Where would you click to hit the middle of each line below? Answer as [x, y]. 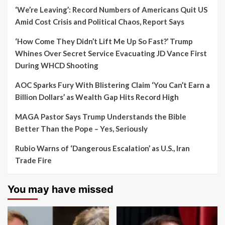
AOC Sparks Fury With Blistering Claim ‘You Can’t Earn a [113, 85]
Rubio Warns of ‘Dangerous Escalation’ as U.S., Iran [102, 148]
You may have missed [61, 190]
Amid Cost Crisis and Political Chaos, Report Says [100, 22]
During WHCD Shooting [57, 66]
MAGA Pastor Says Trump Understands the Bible [101, 117]
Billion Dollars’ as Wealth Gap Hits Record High [97, 97]
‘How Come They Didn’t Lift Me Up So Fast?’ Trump [104, 41]
